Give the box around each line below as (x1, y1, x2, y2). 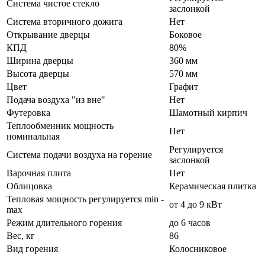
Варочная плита (7, 167, 71, 178)
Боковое (169, 29, 202, 40)
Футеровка (7, 107, 50, 118)
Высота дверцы (7, 68, 69, 79)
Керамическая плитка (169, 180, 256, 191)
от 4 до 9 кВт (169, 199, 222, 209)
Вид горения (7, 243, 58, 254)
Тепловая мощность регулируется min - (7, 193, 164, 204)
